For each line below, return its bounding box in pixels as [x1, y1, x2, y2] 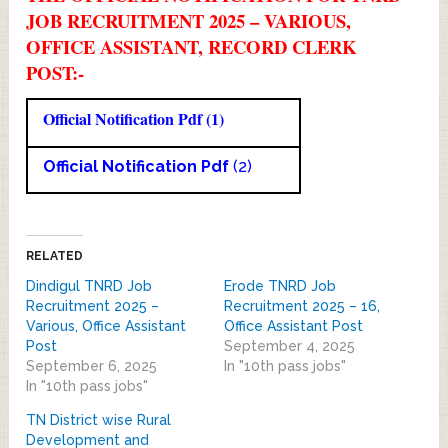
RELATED [26, 248, 84, 263]
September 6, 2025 [26, 357, 158, 374]
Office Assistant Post [223, 317, 363, 334]
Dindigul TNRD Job [26, 277, 153, 294]
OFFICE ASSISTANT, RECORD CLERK [26, 32, 358, 60]
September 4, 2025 [223, 337, 355, 354]
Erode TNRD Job [223, 277, 336, 294]
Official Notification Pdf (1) [43, 106, 225, 130]
